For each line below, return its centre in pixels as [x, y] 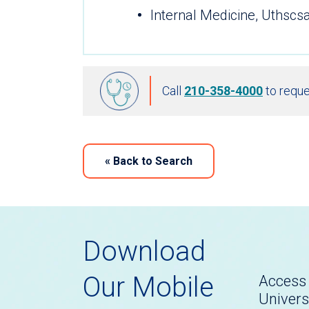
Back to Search [151, 161]
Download [144, 251]
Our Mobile [148, 287]
